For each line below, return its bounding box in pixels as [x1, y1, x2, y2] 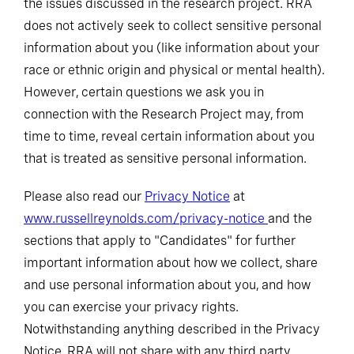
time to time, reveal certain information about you [24, 129, 314, 144]
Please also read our [24, 189, 145, 204]
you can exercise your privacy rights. [24, 299, 239, 314]
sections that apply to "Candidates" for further [24, 233, 296, 248]
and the [268, 211, 312, 226]
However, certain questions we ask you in [24, 85, 264, 100]
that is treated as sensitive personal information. [24, 151, 307, 166]
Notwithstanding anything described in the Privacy [24, 322, 320, 337]
